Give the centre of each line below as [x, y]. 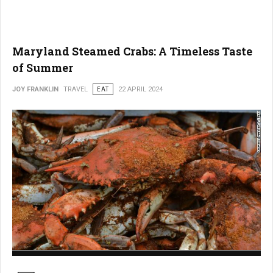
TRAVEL [76, 90]
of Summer [43, 68]
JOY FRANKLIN [35, 90]
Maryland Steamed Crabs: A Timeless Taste [132, 51]
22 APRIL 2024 [140, 90]
